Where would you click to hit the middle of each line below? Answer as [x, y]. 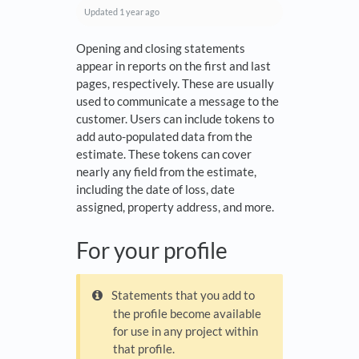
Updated [102, 12]
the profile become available [188, 314]
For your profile [152, 250]
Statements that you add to [184, 295]
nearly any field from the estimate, [166, 172]
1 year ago [139, 12]
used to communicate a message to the [177, 101]
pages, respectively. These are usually [175, 84]
